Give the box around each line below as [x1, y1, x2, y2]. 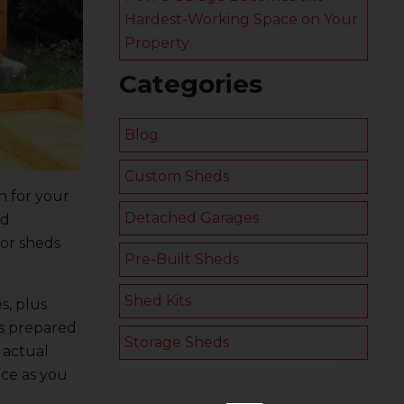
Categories [119, 69, 262, 99]
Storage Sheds [124, 334, 229, 351]
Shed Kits [124, 292, 191, 309]
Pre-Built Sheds [124, 251, 239, 268]
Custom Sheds [124, 168, 229, 185]
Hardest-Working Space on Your [124, 11, 358, 28]
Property [124, 34, 189, 51]
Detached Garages [124, 209, 259, 226]
